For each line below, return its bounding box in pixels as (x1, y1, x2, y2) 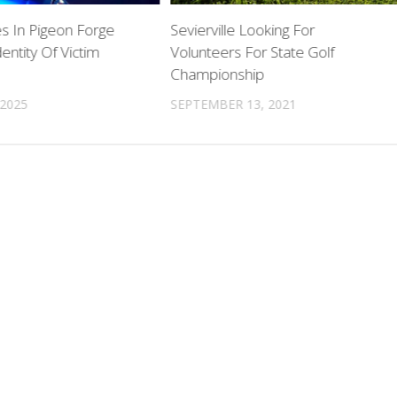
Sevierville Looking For (170, 19, 315, 40)
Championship (170, 63, 265, 84)
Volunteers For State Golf (170, 41, 335, 62)
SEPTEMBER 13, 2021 (170, 95, 297, 113)
